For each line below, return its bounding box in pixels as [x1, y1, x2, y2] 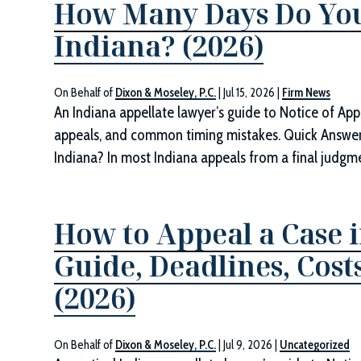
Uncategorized [280, 338, 351, 352]
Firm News [282, 85, 331, 100]
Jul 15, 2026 [223, 85, 276, 100]
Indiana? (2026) [54, 27, 264, 64]
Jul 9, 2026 [223, 338, 273, 352]
